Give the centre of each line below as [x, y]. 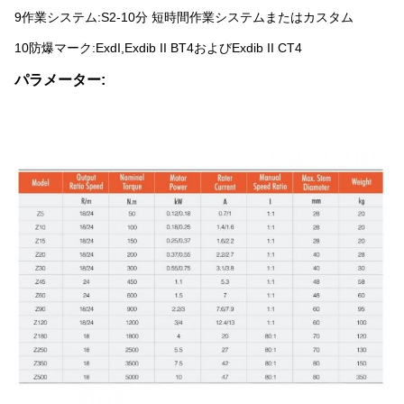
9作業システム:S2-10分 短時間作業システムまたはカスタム [184, 17]
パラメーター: [60, 80]
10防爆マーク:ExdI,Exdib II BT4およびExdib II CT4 [158, 48]
